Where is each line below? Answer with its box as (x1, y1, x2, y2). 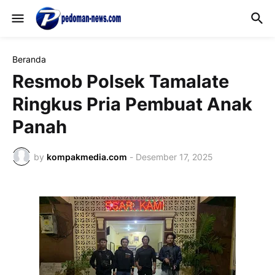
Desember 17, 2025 (136, 151, 213, 162)
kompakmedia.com (47, 151, 127, 162)
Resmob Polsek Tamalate (12, 71, 229, 92)
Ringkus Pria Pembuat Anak (12, 93, 252, 115)
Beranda (12, 54, 46, 64)
